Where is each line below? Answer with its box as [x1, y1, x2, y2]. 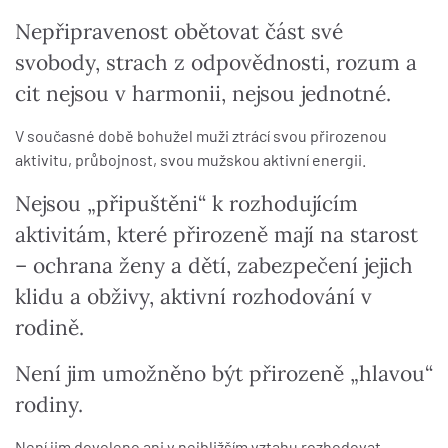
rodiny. [15, 391, 83, 419]
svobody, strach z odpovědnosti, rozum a [15, 49, 417, 77]
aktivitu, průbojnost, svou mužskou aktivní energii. [15, 150, 366, 170]
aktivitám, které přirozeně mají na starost [15, 221, 418, 249]
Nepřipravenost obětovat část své [15, 18, 343, 46]
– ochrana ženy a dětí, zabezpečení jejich [15, 252, 413, 280]
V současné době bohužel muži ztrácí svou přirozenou [15, 126, 387, 146]
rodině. [15, 314, 84, 342]
